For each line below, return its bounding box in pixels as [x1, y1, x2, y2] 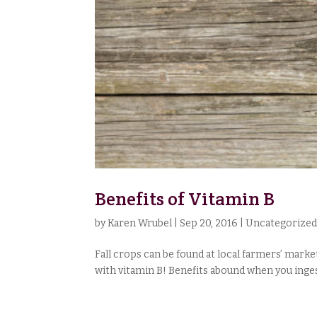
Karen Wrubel [108, 217, 173, 229]
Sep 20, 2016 [180, 217, 238, 229]
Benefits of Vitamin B [95, 186, 275, 210]
